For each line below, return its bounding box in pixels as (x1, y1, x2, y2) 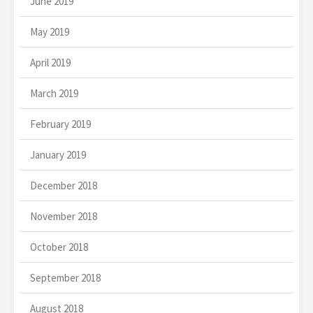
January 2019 (30, 148, 86, 162)
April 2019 (30, 56, 71, 70)
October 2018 (30, 240, 88, 254)
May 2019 (30, 25, 69, 39)
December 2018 (30, 179, 97, 193)
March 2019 (30, 87, 78, 101)
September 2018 (30, 271, 101, 285)
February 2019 (30, 117, 91, 131)
